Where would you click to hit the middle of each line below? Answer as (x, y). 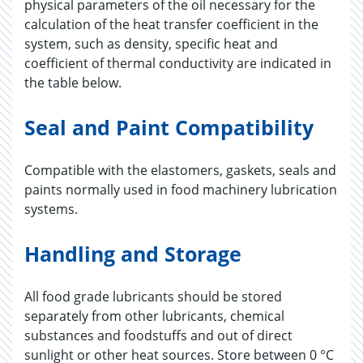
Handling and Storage (133, 254)
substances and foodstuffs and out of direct (158, 335)
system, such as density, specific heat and (151, 44)
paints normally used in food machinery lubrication (181, 190)
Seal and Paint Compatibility (169, 127)
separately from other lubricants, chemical (154, 316)
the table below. (73, 83)
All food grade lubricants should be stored (153, 297)
